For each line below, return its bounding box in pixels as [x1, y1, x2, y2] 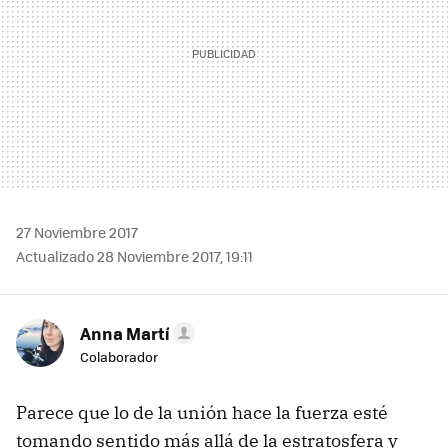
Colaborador [80, 347, 158, 367]
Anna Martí [80, 321, 169, 346]
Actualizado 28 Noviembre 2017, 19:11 [16, 246, 253, 267]
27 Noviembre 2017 [16, 222, 138, 243]
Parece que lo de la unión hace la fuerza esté [16, 401, 388, 425]
